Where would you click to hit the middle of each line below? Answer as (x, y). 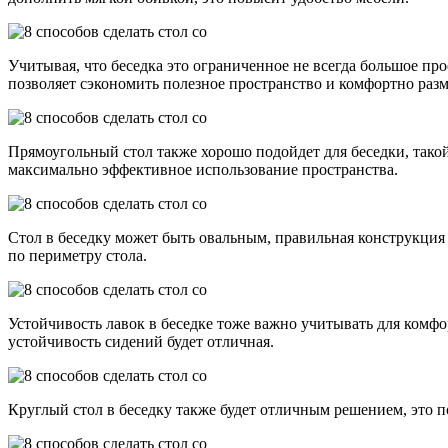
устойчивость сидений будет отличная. (141, 342)
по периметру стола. (77, 256)
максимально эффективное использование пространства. (203, 170)
